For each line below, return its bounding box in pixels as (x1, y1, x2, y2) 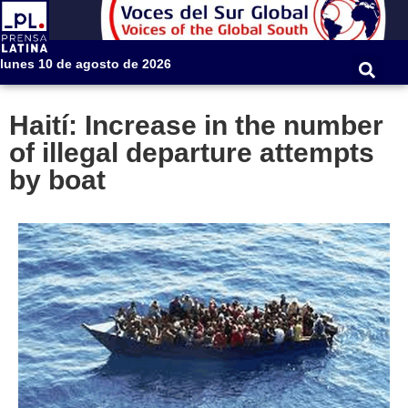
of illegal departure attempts (9, 138, 374, 168)
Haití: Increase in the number (9, 110, 383, 141)
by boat (9, 165, 106, 196)
